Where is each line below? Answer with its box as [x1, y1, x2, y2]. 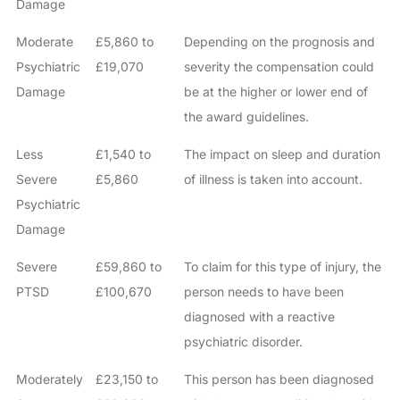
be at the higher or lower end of [183, 84, 368, 100]
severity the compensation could [183, 59, 374, 75]
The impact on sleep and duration [183, 146, 380, 162]
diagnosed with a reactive [183, 309, 335, 325]
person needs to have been [183, 284, 344, 300]
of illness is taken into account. [183, 171, 362, 187]
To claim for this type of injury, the [183, 259, 381, 275]
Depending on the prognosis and [183, 34, 375, 50]
